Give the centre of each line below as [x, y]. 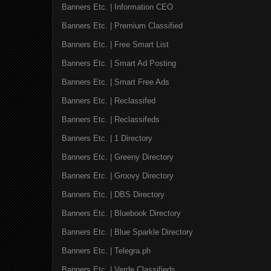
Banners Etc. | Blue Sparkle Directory [127, 232]
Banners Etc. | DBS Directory [113, 194]
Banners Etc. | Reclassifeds [111, 119]
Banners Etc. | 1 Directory [107, 138]
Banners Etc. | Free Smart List [115, 44]
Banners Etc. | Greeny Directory [118, 157]
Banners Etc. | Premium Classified [122, 25]
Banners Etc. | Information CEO [117, 7]
